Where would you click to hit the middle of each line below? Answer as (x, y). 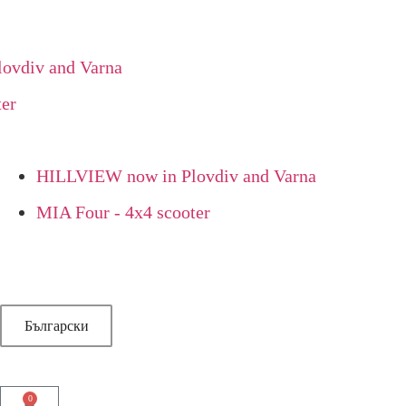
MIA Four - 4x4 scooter (123, 212)
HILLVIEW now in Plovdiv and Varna (176, 176)
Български (56, 325)
